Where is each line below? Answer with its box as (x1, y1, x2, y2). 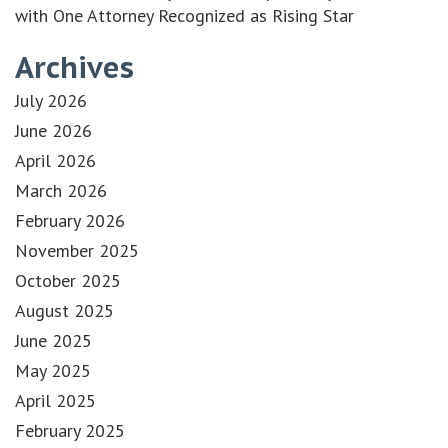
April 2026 (15, 148, 96, 172)
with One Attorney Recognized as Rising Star (15, 4, 354, 28)
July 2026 (15, 88, 87, 112)
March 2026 (15, 178, 107, 202)
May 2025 (15, 358, 91, 382)
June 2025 (15, 328, 92, 352)
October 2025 (15, 268, 121, 292)
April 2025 (15, 388, 96, 412)
